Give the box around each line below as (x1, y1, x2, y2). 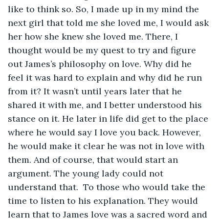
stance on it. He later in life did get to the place (8, 112, 211, 124)
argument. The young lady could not (8, 167, 166, 179)
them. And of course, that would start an (8, 153, 180, 165)
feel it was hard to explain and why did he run (8, 71, 204, 83)
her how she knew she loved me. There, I (8, 30, 180, 42)
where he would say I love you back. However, (8, 126, 203, 138)
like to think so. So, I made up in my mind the (8, 3, 201, 15)
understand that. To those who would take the (8, 181, 208, 193)
